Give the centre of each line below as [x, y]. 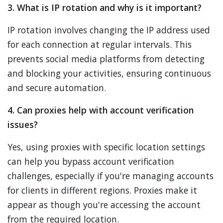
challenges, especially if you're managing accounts [111, 176]
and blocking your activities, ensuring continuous [109, 73]
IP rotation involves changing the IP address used [109, 30]
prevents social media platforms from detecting [106, 59]
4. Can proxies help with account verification [101, 110]
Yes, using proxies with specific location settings [106, 147]
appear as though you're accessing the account [104, 205]
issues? [23, 124]
